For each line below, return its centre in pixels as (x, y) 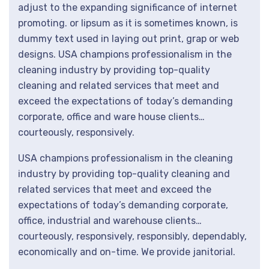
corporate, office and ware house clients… (111, 117)
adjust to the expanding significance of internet (128, 8)
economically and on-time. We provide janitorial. (127, 252)
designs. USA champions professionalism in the (125, 54)
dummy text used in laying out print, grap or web (128, 39)
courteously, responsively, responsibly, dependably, (132, 236)
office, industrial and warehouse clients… (110, 221)
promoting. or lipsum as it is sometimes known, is (128, 23)
